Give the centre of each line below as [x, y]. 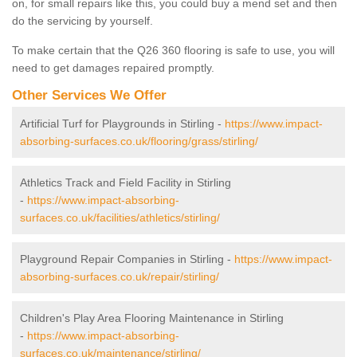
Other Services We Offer [89, 96]
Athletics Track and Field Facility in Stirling [126, 183]
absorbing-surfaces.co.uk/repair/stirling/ [120, 277]
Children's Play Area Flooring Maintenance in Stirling [152, 318]
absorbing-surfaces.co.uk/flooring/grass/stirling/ [139, 141]
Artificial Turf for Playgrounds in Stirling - [122, 124]
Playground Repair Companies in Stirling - [127, 259]
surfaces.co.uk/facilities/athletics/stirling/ [120, 218]
